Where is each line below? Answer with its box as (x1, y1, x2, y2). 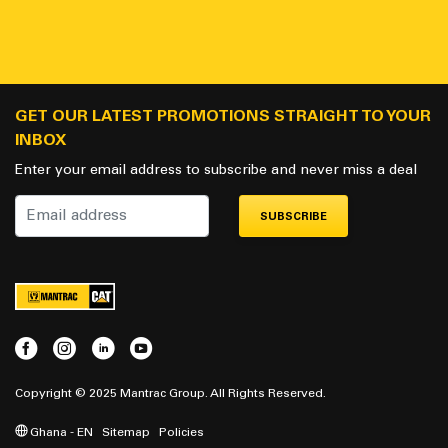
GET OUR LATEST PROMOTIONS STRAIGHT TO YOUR (15, 106, 431, 126)
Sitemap (102, 424, 150, 440)
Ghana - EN (27, 424, 93, 440)
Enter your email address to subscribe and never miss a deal (15, 160, 417, 178)
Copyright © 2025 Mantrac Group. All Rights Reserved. (15, 384, 326, 400)
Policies (159, 424, 204, 440)
